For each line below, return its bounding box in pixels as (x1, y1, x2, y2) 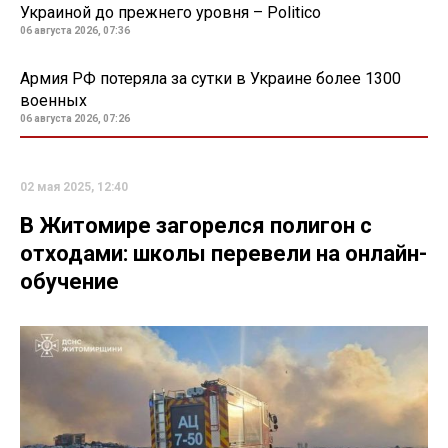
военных (20, 90, 87, 110)
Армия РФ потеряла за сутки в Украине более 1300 (20, 68, 401, 88)
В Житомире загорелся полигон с (20, 212, 372, 238)
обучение (20, 268, 119, 294)
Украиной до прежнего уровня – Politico (20, 2, 321, 22)
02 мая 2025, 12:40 (20, 179, 128, 194)
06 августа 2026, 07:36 (20, 24, 130, 36)
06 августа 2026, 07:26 (20, 112, 130, 124)
